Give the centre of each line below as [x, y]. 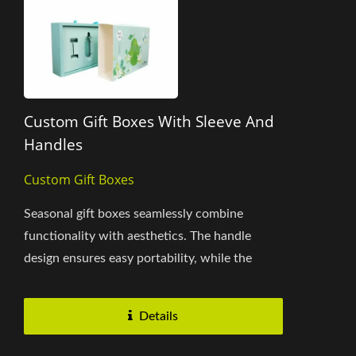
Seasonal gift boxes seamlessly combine [133, 213]
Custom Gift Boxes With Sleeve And [149, 121]
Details [159, 316]
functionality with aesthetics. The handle [137, 236]
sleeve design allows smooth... [107, 280]
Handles [53, 144]
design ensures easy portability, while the [138, 258]
